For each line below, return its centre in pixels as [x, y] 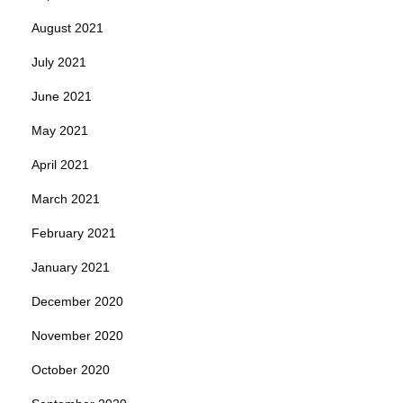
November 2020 [77, 335]
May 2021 [60, 130]
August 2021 [67, 27]
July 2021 [59, 62]
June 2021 [62, 96]
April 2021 [60, 164]
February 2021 [74, 233]
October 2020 [71, 369]
